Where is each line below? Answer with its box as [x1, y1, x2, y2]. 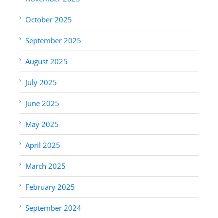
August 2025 [25, 56, 68, 66]
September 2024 [25, 202, 81, 213]
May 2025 [25, 119, 59, 129]
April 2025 [25, 140, 60, 150]
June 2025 [25, 98, 59, 108]
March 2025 [25, 161, 66, 171]
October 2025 [25, 14, 72, 24]
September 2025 [25, 35, 81, 45]
